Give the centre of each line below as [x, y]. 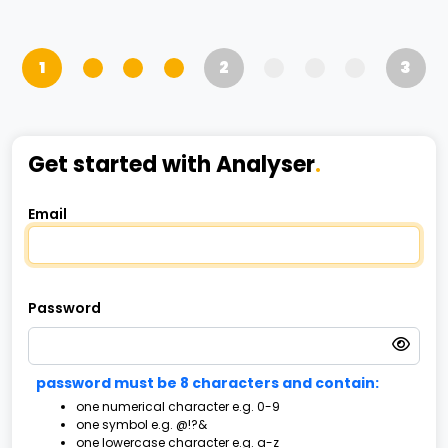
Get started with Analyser [171, 164]
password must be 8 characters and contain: [207, 383]
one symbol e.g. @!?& [141, 424]
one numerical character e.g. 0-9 [178, 406]
